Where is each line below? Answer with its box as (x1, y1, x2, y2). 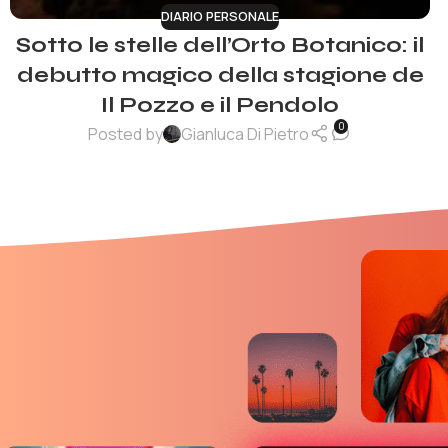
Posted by (88, 122, 164, 145)
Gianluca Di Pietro (181, 122, 310, 145)
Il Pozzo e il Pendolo (101, 92, 339, 119)
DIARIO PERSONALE (161, 7, 279, 26)
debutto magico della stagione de (16, 62, 424, 89)
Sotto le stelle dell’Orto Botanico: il (16, 32, 424, 59)
